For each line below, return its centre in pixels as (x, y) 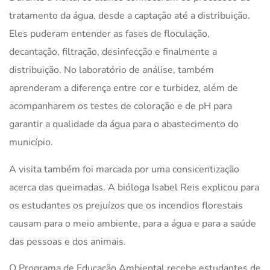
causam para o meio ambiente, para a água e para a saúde (133, 223)
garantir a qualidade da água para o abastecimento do (124, 124)
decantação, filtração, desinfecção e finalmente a (113, 52)
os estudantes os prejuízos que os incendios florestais (126, 205)
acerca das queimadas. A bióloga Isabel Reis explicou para (134, 187)
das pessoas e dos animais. (67, 241)
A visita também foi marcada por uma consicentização (124, 169)
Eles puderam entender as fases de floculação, (109, 34)
